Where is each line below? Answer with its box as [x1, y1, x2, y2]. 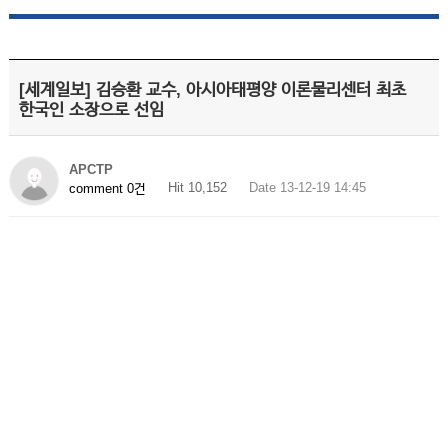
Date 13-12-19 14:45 [248, 180, 366, 195]
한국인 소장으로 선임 [18, 100, 164, 119]
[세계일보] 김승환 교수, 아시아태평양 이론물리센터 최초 [18, 80, 406, 99]
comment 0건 [68, 180, 146, 196]
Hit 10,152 [167, 180, 227, 195]
